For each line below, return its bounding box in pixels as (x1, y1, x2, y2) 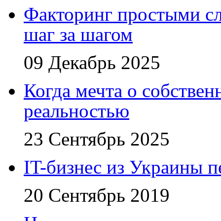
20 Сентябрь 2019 (24, 184, 170, 206)
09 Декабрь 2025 (24, 51, 160, 73)
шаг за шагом (24, 23, 133, 45)
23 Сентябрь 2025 (24, 128, 170, 149)
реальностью (24, 100, 129, 121)
